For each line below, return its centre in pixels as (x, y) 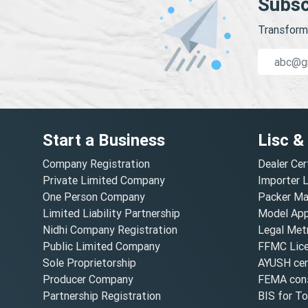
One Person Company (94, 196)
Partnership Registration (102, 295)
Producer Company (88, 279)
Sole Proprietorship (89, 262)
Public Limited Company (101, 246)
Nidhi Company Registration (110, 229)
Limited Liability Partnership (111, 213)
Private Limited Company (104, 180)
